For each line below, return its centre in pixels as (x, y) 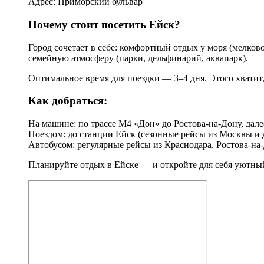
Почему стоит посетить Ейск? (104, 24)
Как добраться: (68, 101)
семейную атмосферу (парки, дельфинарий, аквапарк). (138, 58)
